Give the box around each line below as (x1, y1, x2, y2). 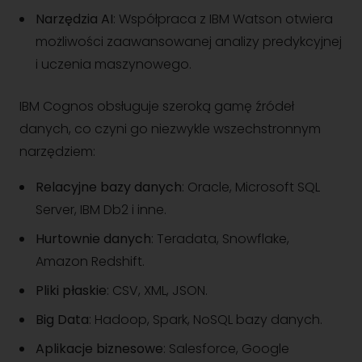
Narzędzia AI (36, 10, 113, 28)
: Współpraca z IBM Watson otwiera (113, 10, 333, 28)
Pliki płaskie (36, 281, 107, 300)
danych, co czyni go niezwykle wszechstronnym (19, 120, 321, 138)
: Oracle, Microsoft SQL (182, 178, 320, 196)
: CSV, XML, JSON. (107, 281, 208, 300)
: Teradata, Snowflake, (151, 229, 289, 248)
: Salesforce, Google (163, 339, 289, 358)
